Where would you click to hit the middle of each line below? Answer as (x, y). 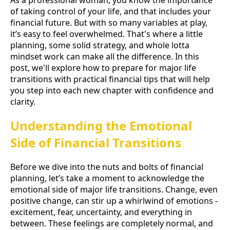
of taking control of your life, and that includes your (111, 11)
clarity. (23, 101)
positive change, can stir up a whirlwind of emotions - (114, 201)
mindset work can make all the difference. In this (105, 56)
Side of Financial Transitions (96, 143)
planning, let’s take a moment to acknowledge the (107, 178)
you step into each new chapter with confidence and (112, 90)
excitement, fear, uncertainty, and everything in (101, 212)
